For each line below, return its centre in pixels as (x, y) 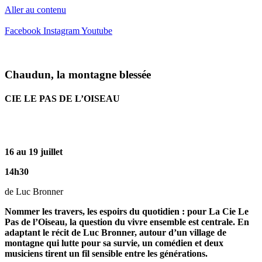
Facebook (23, 31)
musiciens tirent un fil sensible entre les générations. (106, 254)
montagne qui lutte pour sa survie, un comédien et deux (114, 243)
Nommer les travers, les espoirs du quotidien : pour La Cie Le (127, 212)
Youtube (97, 31)
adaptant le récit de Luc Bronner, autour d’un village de (116, 233)
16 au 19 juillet (34, 152)
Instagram (61, 31)
